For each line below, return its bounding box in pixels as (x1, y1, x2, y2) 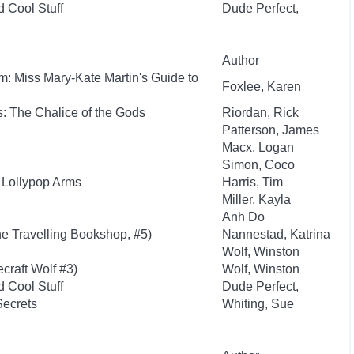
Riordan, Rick (222, 106, 299, 119)
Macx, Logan (222, 141, 294, 154)
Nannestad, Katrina (222, 228, 330, 241)
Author (222, 54, 259, 67)
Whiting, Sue (222, 297, 294, 311)
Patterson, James (222, 123, 319, 137)
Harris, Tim (222, 175, 283, 189)
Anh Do (222, 210, 265, 224)
